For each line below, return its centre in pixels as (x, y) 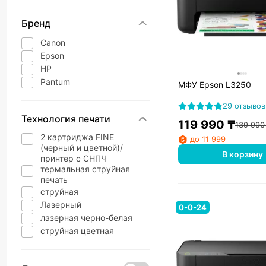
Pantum (55, 82)
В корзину (242, 154)
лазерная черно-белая (86, 218)
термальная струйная (85, 169)
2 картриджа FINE (77, 137)
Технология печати (66, 119)
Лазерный (61, 205)
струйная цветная (77, 231)
